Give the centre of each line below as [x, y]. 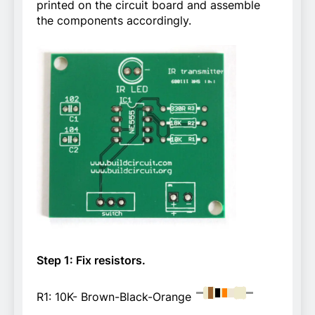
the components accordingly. [114, 20]
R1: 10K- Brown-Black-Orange [116, 297]
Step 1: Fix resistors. [91, 261]
